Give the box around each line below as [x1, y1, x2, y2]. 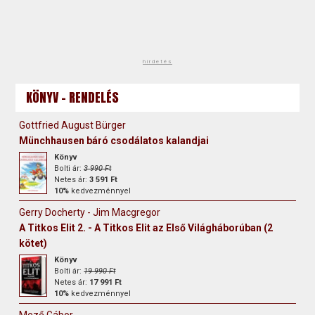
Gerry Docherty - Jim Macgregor [19, 206, 161, 218]
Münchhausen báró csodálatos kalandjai [19, 134, 210, 146]
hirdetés [143, 58, 172, 65]
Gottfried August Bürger [19, 119, 127, 131]
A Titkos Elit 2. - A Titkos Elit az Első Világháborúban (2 [19, 221, 274, 233]
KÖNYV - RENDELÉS [26, 87, 120, 107]
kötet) [19, 237, 48, 249]
